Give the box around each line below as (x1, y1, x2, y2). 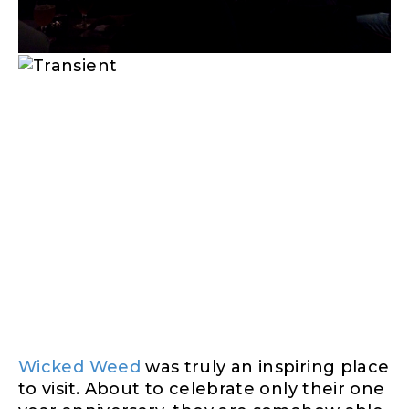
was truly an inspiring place (140, 356, 390, 377)
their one (302, 378, 385, 399)
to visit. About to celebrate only (18, 378, 303, 399)
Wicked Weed (18, 356, 141, 377)
